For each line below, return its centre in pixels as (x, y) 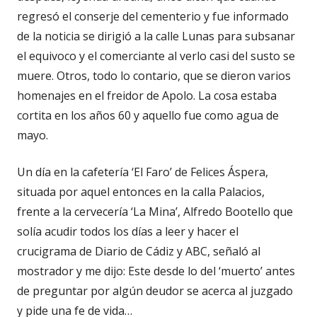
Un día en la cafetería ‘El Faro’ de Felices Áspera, (143, 172)
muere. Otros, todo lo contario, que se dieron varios (154, 75)
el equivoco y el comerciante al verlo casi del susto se (156, 56)
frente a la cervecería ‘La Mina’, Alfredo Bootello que (155, 211)
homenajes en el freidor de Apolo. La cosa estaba (147, 95)
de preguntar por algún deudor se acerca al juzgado (155, 290)
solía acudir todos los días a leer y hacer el (128, 231)
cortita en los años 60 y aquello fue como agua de (148, 115)
